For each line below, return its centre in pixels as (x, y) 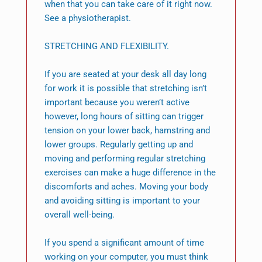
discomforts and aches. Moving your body (126, 187)
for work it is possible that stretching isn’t (125, 89)
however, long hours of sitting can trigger (124, 117)
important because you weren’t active (117, 103)
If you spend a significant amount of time (124, 243)
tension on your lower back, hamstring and (127, 131)
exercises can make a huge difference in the (130, 173)
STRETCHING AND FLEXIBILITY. (106, 46)
